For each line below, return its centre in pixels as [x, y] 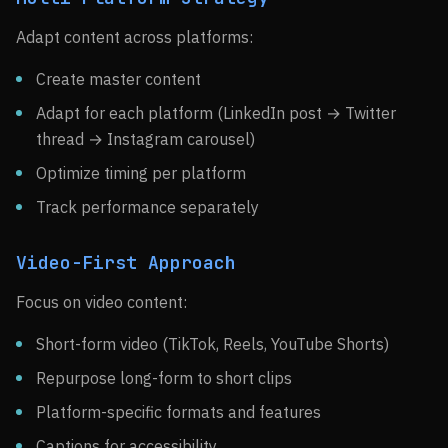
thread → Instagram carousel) [145, 139]
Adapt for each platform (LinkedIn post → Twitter [216, 113]
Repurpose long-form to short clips [164, 378]
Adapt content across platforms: [134, 37]
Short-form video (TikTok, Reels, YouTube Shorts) [212, 344]
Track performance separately [147, 207]
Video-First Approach [126, 262]
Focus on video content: [101, 302]
